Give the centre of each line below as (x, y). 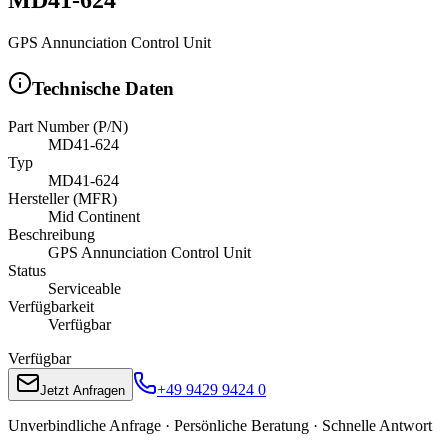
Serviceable (84, 289)
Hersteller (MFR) (62, 199)
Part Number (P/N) (68, 127)
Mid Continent (94, 217)
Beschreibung (51, 235)
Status (27, 271)
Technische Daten (103, 88)
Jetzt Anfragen (82, 391)
